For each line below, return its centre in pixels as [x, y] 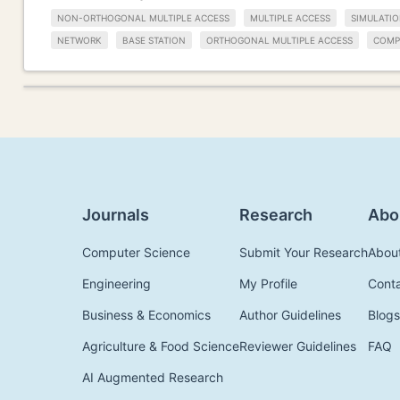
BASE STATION [154, 40]
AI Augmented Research [153, 377]
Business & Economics [146, 314]
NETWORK [79, 40]
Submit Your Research [304, 252]
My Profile [268, 283]
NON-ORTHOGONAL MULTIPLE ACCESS [143, 18]
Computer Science [136, 252]
